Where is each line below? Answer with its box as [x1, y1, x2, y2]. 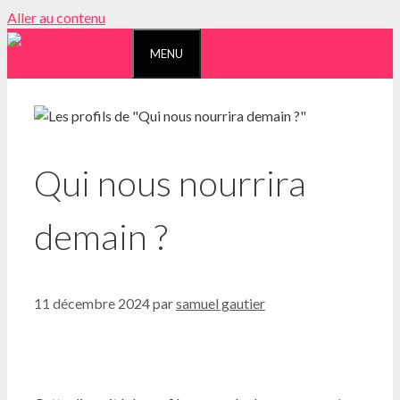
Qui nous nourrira [34, 162, 306, 205]
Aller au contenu [7, 9, 105, 26]
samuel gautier [176, 295, 265, 312]
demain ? [34, 215, 168, 259]
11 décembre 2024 [34, 295, 150, 312]
